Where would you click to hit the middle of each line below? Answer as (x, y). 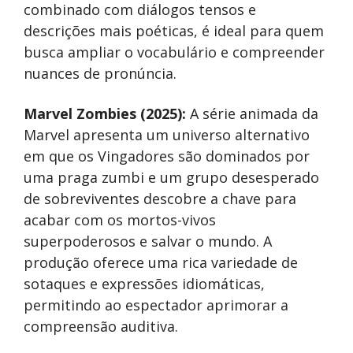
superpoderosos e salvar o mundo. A (148, 241)
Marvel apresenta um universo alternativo (167, 134)
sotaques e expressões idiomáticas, (144, 283)
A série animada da (254, 113)
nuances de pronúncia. (100, 73)
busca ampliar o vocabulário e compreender (174, 52)
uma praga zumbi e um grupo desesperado (171, 177)
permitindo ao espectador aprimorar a (156, 305)
